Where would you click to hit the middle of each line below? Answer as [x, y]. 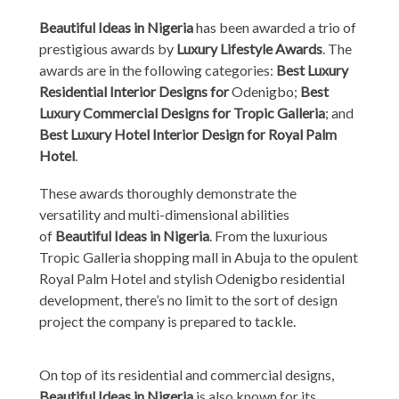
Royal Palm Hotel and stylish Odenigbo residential [192, 278]
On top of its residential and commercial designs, [187, 374]
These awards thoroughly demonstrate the [168, 192]
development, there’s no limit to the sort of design [188, 299]
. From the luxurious [269, 235]
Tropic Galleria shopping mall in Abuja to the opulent [199, 256]
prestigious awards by [108, 48]
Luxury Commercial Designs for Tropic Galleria [182, 112]
